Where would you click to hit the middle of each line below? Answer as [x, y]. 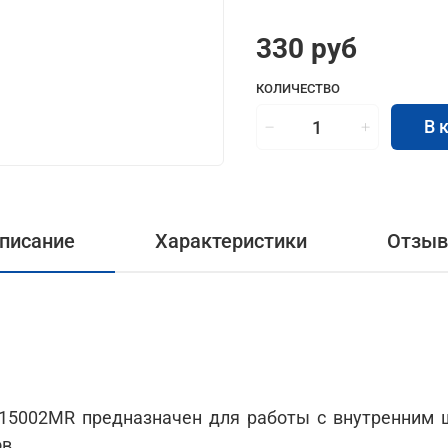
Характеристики [230, 240]
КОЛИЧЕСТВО [298, 89]
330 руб [306, 49]
